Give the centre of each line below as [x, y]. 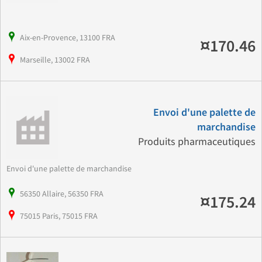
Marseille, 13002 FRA [55, 59]
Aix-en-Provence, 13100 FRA [68, 37]
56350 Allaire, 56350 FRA [62, 193]
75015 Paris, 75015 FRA [59, 216]
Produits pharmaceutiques [196, 142]
